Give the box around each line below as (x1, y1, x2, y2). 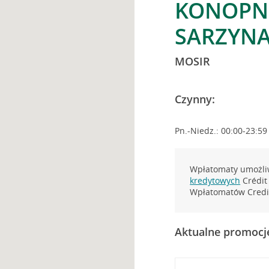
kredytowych (190, 175, 241, 186)
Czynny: (175, 92, 216, 106)
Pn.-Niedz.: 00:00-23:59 (175, 125, 268, 136)
